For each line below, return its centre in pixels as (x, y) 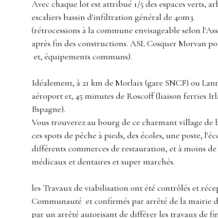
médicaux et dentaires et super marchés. (103, 162)
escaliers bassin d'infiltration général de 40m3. (113, 17)
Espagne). (48, 109)
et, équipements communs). (82, 57)
